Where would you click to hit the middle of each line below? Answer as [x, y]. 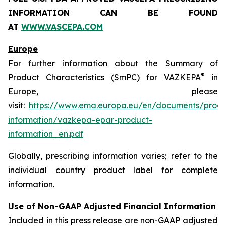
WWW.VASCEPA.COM [62, 27]
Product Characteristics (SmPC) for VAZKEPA [104, 77]
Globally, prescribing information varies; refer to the [113, 156]
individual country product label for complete [113, 170]
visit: [18, 106]
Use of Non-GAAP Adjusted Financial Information [112, 207]
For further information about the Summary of [113, 63]
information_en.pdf [46, 134]
